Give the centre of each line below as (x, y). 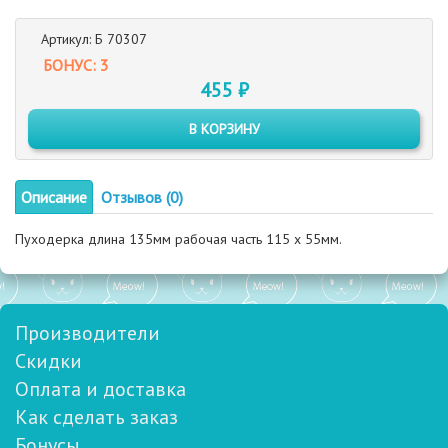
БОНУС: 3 (76, 65)
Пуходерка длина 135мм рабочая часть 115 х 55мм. (178, 239)
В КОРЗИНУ (224, 129)
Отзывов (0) (142, 197)
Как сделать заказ (96, 417)
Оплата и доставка (100, 389)
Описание (54, 197)
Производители (87, 333)
